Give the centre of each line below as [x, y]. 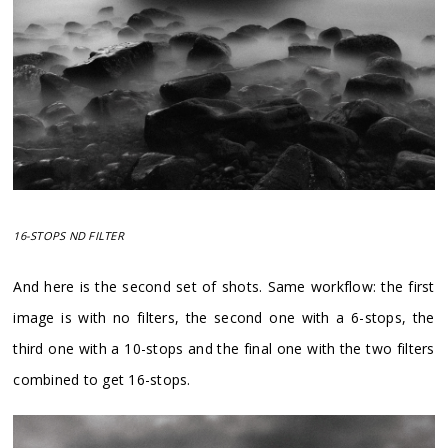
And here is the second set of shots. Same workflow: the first [224, 287]
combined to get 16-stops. [102, 380]
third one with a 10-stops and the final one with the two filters [224, 349]
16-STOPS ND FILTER [68, 236]
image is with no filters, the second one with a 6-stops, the [224, 318]
